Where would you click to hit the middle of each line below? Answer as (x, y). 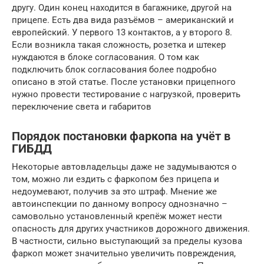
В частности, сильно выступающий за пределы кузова (127, 241)
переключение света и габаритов (82, 106)
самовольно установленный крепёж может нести (117, 216)
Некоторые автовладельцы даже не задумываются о (124, 166)
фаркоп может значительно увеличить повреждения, (124, 253)
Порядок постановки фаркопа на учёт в (121, 136)
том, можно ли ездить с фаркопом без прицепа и (115, 179)
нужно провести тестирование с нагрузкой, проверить (126, 94)
